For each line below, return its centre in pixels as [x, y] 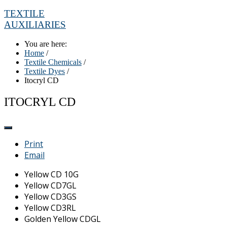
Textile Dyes [45, 71]
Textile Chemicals [53, 62]
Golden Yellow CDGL [63, 219]
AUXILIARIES [35, 24]
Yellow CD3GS [50, 197]
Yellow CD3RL [50, 208]
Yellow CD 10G [51, 175]
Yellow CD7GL [50, 186]
